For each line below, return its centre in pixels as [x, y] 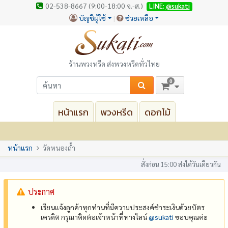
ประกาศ [41, 191]
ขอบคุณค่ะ [191, 217]
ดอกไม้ [157, 112]
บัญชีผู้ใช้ [92, 18]
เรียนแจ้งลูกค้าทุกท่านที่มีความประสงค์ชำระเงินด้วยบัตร [123, 207]
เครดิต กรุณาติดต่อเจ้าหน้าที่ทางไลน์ [95, 217]
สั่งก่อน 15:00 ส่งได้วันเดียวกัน [181, 164]
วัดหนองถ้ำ [59, 148]
